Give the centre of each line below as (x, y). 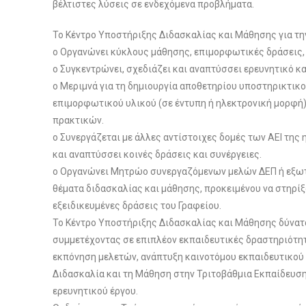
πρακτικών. (79, 120)
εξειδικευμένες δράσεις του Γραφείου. (137, 205)
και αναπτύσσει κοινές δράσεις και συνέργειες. (157, 154)
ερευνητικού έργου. (96, 291)
